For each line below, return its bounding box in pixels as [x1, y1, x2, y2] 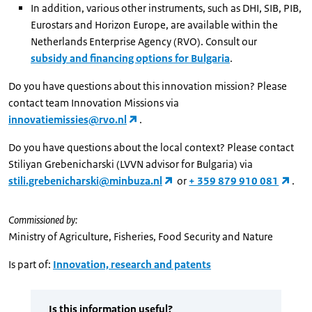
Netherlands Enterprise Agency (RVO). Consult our [31, 34, 259, 48]
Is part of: [8, 257, 51, 271]
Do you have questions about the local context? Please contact [8, 140, 294, 154]
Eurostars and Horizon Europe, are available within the [31, 17, 278, 31]
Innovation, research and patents [53, 257, 211, 271]
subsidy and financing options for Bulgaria [31, 51, 230, 65]
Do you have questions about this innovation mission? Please [8, 79, 287, 93]
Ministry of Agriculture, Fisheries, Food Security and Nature [8, 229, 273, 243]
